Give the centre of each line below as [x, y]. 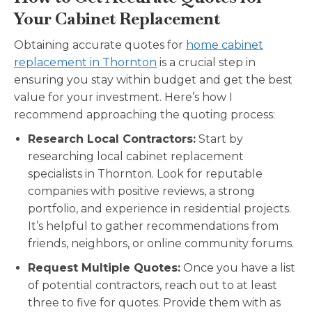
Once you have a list [238, 268]
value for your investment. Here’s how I [123, 97]
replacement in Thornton [85, 63]
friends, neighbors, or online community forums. [161, 244]
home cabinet [225, 45]
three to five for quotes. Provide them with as [154, 303]
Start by [219, 139]
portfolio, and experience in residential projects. [159, 209]
